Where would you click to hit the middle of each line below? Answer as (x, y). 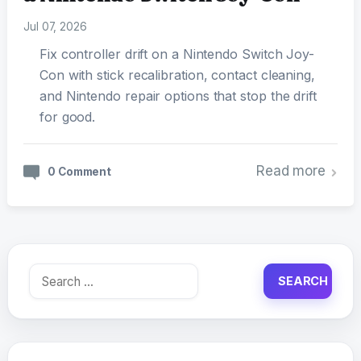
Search (48, 274)
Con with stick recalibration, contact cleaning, (177, 75)
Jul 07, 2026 (55, 27)
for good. (67, 117)
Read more (291, 171)
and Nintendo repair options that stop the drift (178, 96)
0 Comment (79, 172)
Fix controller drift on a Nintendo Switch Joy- (177, 54)
